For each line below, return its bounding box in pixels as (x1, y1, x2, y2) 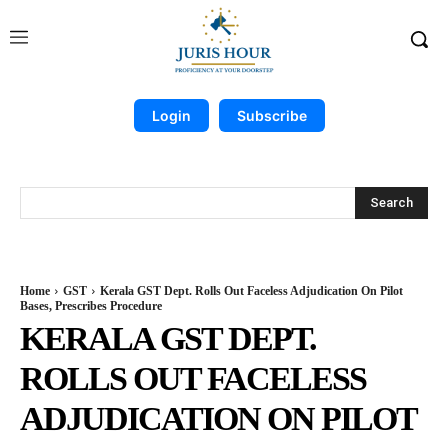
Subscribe (236, 107, 307, 124)
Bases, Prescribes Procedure (20, 299, 162, 313)
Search (370, 194, 413, 210)
